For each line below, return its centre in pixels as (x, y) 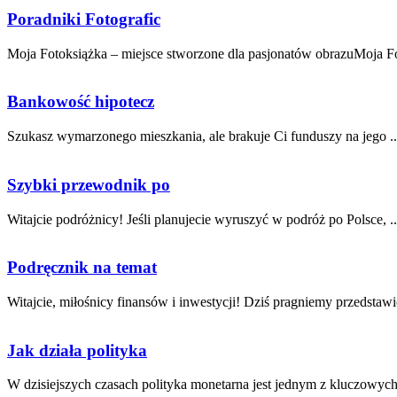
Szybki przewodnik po (89, 184)
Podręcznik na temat (82, 268)
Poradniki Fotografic (84, 19)
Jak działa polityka (77, 350)
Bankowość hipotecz (81, 102)
